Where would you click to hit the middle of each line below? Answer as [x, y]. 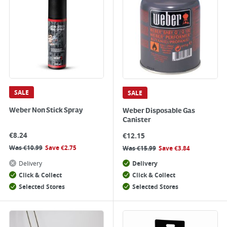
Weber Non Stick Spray [46, 110]
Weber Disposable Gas [159, 111]
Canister [137, 120]
